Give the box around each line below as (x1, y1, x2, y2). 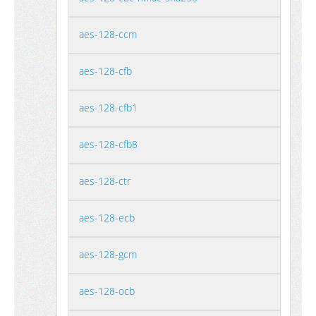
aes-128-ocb (79, 284, 135, 298)
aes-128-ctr (79, 174, 130, 188)
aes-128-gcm (79, 248, 137, 261)
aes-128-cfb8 (79, 138, 138, 151)
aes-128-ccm (79, 28, 137, 41)
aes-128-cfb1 (79, 101, 138, 114)
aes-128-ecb (79, 211, 135, 224)
